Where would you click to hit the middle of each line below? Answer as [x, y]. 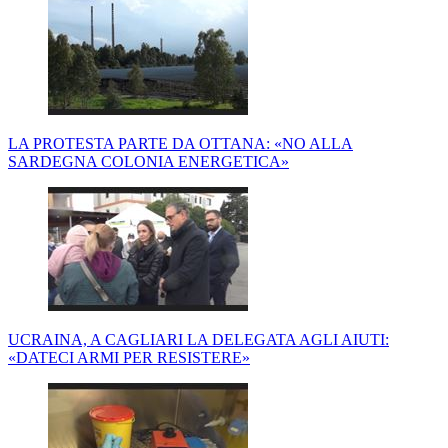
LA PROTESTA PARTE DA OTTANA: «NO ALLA [180, 144]
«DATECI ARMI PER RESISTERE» [129, 358]
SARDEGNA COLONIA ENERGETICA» [148, 162]
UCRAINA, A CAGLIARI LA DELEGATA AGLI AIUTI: [198, 340]
